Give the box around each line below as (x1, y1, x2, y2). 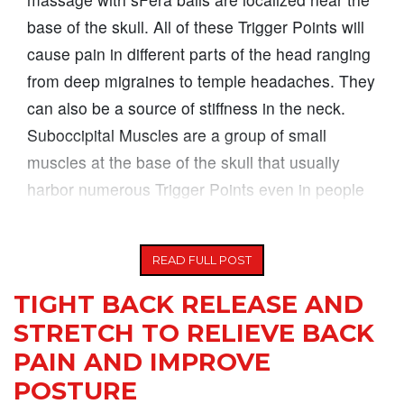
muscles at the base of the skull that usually (27, 150, 340, 173)
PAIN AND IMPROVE (14, 346, 271, 377)
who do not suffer (27, 204, 151, 227)
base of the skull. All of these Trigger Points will (27, 14, 364, 38)
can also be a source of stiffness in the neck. (27, 96, 345, 119)
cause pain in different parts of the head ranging (27, 41, 371, 65)
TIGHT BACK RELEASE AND (14, 289, 363, 319)
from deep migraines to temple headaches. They (27, 69, 375, 92)
